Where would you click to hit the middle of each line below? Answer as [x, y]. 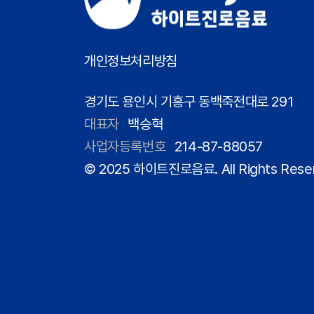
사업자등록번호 [125, 146]
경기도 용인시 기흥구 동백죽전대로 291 [189, 102]
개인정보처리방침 [131, 61]
